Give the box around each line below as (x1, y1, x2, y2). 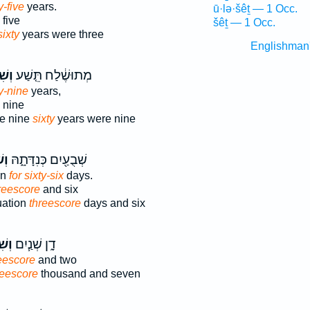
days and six (80, 197, 145, 209)
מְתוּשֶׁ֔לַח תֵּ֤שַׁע (12, 68, 92, 83)
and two (35, 254, 77, 266)
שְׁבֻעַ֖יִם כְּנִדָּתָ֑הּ (8, 152, 87, 167)
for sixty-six (8, 170, 64, 181)
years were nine (54, 113, 136, 125)
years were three (19, 28, 104, 40)
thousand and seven (37, 268, 140, 280)
